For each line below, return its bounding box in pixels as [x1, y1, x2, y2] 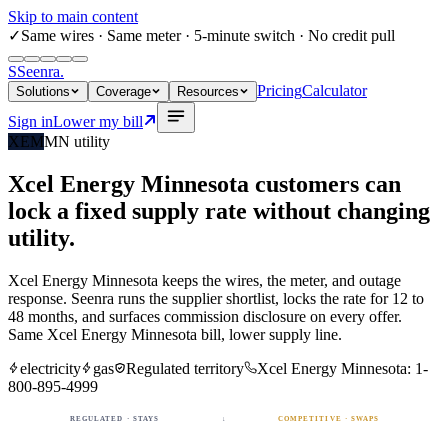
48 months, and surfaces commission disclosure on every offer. [8, 307, 402, 325]
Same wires [21, 27, 94, 44]
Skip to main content [8, 8, 138, 25]
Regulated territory [126, 359, 244, 377]
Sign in [8, 113, 53, 130]
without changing [247, 197, 430, 224]
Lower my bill [53, 113, 143, 130]
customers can [249, 170, 401, 197]
